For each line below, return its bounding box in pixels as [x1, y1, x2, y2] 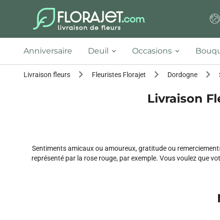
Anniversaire [24, 46, 72, 55]
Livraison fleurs [24, 71, 70, 79]
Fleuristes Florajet [92, 71, 146, 79]
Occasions [132, 46, 172, 55]
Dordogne [167, 71, 197, 79]
